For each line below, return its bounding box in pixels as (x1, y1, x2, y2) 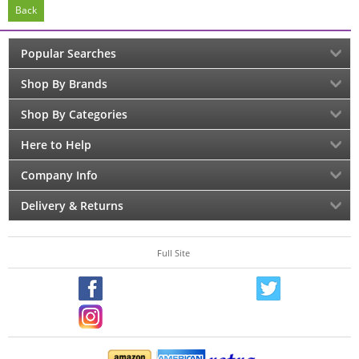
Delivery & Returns (21, 198, 123, 213)
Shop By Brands (21, 76, 107, 91)
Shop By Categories (21, 107, 127, 122)
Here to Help (21, 137, 91, 152)
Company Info (21, 167, 98, 183)
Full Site (157, 247, 190, 259)
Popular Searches (21, 46, 116, 61)
